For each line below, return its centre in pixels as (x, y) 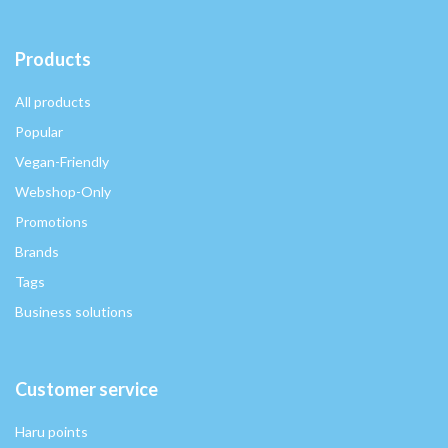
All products (53, 102)
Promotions (51, 222)
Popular (39, 132)
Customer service (86, 389)
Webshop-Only (63, 192)
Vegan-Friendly (62, 162)
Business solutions (74, 312)
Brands (37, 252)
